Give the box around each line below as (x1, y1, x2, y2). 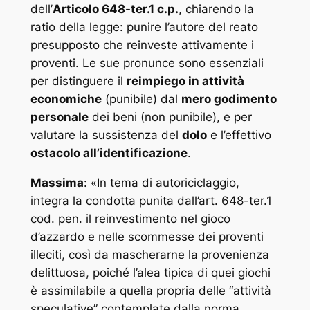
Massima (30, 175, 84, 190)
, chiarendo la (178, 2, 254, 17)
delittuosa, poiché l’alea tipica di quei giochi (30, 265, 271, 280)
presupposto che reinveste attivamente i (30, 38, 254, 53)
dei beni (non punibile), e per (88, 110, 252, 125)
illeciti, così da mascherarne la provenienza (30, 247, 269, 262)
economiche (30, 92, 102, 107)
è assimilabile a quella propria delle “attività (30, 283, 271, 298)
